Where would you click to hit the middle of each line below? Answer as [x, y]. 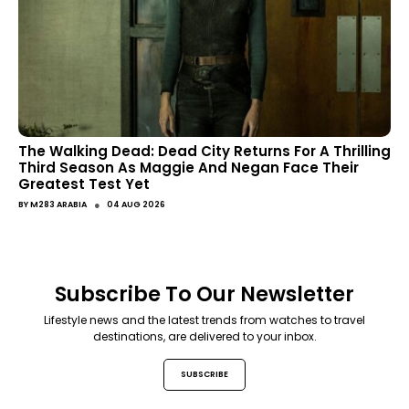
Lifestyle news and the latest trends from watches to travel [204, 320]
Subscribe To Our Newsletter [204, 294]
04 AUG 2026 [136, 204]
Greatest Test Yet [84, 184]
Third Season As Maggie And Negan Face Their [189, 168]
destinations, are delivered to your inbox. [204, 337]
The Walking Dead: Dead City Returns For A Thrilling [204, 152]
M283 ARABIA [58, 204]
